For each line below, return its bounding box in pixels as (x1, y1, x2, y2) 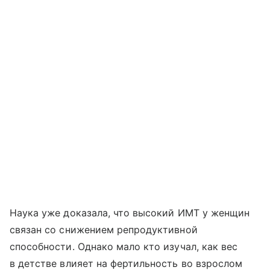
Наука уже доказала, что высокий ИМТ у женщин (10, 206, 250, 219)
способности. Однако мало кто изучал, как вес (10, 240, 238, 253)
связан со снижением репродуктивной (10, 223, 198, 236)
